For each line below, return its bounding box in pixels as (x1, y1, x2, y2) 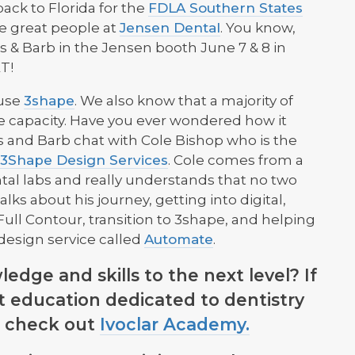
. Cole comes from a (168, 152, 303, 169)
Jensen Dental (120, 20, 220, 36)
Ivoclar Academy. (100, 314, 250, 335)
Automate (144, 231, 213, 248)
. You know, (220, 20, 296, 36)
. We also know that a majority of (74, 93, 293, 109)
